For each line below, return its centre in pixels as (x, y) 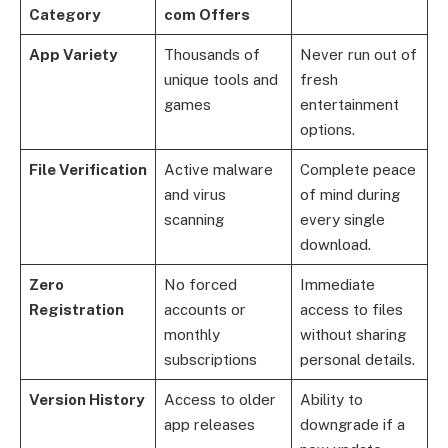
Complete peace (357, 170)
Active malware (218, 170)
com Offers (206, 15)
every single (342, 220)
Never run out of (358, 55)
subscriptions (210, 360)
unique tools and (220, 80)
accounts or (204, 310)
